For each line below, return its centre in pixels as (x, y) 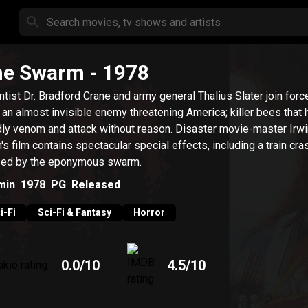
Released (96, 184)
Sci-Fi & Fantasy (75, 212)
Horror (149, 212)
